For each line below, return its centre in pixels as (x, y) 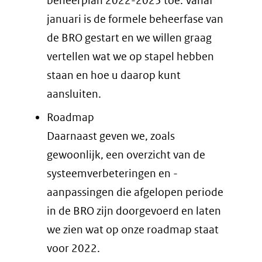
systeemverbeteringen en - (112, 173)
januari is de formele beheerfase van (135, 19)
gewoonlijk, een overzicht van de (126, 154)
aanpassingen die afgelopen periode (135, 192)
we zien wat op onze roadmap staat (133, 229)
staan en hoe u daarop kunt (114, 75)
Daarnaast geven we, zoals (111, 136)
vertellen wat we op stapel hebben (130, 57)
